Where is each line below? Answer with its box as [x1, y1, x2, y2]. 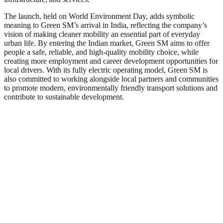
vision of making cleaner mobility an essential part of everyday [4, 29, 200, 38]
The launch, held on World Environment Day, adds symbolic [4, 11, 195, 20]
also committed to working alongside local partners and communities [4, 74, 219, 83]
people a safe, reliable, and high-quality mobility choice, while [4, 47, 199, 56]
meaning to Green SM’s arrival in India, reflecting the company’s [4, 20, 207, 29]
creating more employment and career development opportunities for [4, 56, 218, 65]
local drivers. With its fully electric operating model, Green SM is [4, 65, 208, 74]
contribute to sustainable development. [4, 92, 124, 101]
